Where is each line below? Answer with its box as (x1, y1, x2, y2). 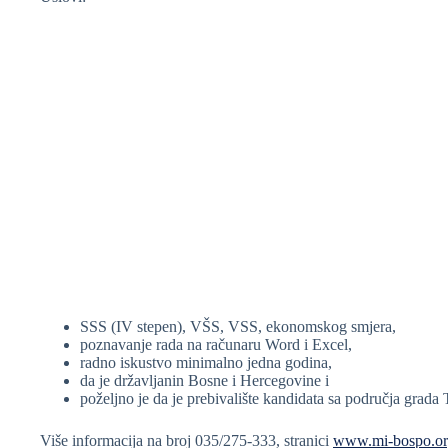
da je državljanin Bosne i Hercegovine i (80, 371, 329, 389)
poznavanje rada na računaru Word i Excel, (80, 335, 352, 353)
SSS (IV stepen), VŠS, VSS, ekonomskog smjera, (80, 317, 396, 335)
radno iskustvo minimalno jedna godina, (80, 353, 332, 371)
